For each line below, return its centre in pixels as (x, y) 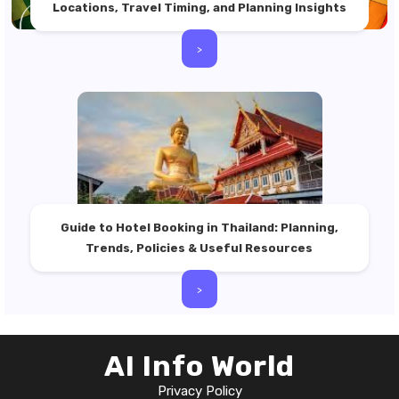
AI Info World (199, 366)
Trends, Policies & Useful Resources (199, 248)
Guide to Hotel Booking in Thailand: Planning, (199, 228)
